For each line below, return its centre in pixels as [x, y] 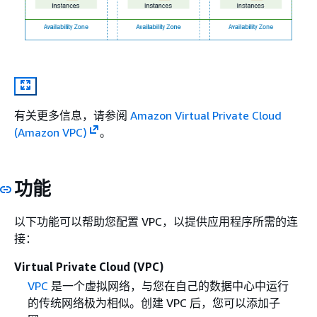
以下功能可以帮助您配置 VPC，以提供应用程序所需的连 [156, 222]
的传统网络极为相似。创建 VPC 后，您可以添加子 [154, 303]
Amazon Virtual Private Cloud [206, 115]
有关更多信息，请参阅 [72, 115]
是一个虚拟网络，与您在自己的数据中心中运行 [168, 286]
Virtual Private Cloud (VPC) [89, 267]
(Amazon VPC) [51, 132]
